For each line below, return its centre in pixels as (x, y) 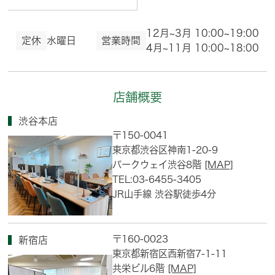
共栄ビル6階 (139, 269)
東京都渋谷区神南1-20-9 (165, 149)
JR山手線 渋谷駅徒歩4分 (165, 194)
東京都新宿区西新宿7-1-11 (170, 254)
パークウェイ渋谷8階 (157, 164)
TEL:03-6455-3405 (157, 179)
